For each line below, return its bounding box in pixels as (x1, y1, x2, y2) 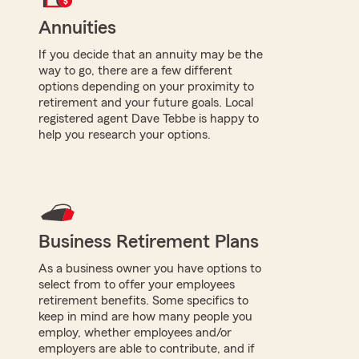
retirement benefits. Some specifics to (38, 293, 248, 307)
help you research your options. (38, 127, 211, 141)
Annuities (38, 18, 116, 38)
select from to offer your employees (38, 277, 235, 291)
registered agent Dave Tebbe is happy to (38, 111, 259, 125)
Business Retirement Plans (38, 232, 259, 252)
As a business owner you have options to (38, 261, 261, 275)
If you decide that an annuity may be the (38, 47, 263, 61)
